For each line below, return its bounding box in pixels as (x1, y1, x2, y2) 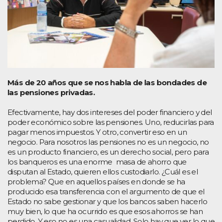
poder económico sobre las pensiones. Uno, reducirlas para (7, 117, 214, 127)
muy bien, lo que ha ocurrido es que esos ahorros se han (7, 206, 203, 216)
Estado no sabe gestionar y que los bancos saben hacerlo (7, 196, 207, 206)
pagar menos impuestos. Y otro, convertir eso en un (7, 127, 187, 137)
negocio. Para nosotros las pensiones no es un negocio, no (7, 137, 209, 147)
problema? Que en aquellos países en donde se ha (7, 176, 185, 186)
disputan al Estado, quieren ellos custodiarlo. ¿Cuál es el (7, 166, 198, 176)
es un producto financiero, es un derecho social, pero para (7, 147, 209, 157)
